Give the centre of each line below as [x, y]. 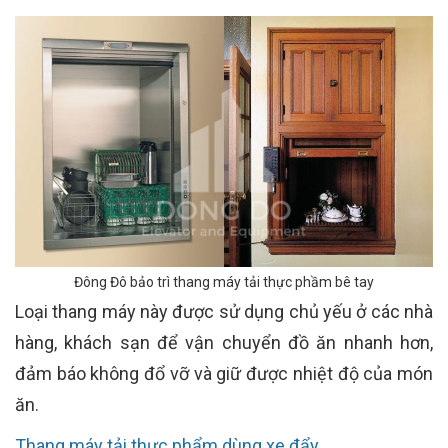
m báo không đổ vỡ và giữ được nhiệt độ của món [234, 373]
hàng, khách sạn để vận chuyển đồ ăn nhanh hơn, [224, 342]
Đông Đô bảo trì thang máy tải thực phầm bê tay [224, 281]
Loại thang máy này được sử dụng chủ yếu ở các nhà [224, 311]
